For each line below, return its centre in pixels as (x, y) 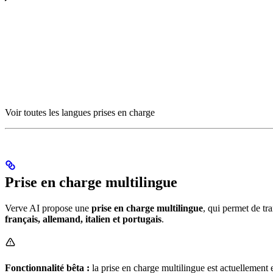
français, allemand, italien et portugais (83, 219)
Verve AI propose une (48, 208)
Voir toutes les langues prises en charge (80, 113)
